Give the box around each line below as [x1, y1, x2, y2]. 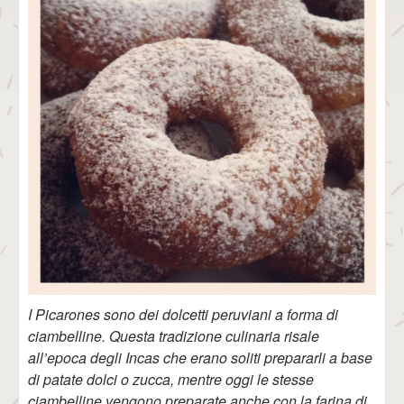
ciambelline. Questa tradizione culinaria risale [28, 326, 319, 346]
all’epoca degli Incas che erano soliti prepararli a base [28, 347, 372, 368]
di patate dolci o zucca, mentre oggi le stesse [28, 369, 314, 390]
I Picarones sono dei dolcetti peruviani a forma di [28, 304, 338, 325]
